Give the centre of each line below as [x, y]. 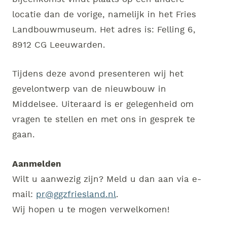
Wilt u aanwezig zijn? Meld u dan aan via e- [107, 179]
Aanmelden [38, 164]
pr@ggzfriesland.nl [76, 194]
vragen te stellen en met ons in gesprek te [104, 120]
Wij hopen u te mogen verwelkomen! [94, 210]
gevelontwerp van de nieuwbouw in [89, 89]
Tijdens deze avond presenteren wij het [98, 74]
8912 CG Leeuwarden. [60, 45]
